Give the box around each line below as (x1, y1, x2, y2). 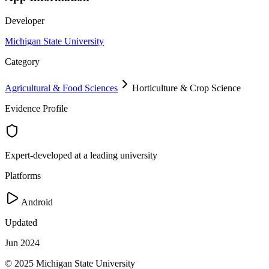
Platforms (5, 170, 41, 181)
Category (5, 56, 40, 67)
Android (19, 196, 53, 207)
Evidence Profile (5, 103, 68, 113)
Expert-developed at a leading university (5, 150, 157, 160)
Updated (5, 217, 37, 228)
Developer (5, 15, 44, 26)
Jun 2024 (5, 237, 40, 248)
